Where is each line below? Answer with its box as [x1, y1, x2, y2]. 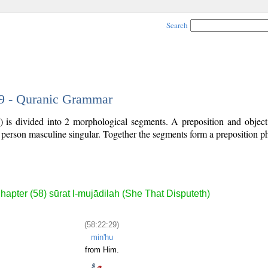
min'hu [90, 232, 113, 242]
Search [166, 20, 188, 31]
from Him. [84, 245, 119, 254]
